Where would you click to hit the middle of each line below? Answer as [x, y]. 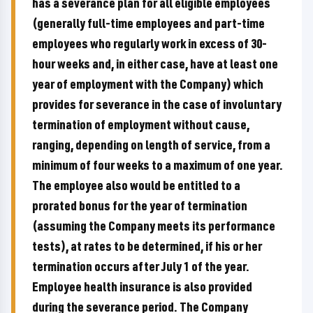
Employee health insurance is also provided [142, 286]
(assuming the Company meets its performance [154, 226]
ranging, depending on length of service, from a [151, 145]
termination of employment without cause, [141, 124]
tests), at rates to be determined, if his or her [147, 246]
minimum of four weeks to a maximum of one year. [158, 165]
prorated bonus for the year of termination [140, 205]
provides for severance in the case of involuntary [157, 104]
